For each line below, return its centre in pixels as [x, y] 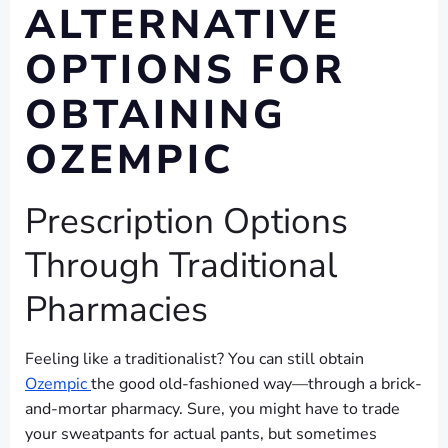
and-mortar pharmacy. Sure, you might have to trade [212, 409]
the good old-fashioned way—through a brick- [256, 384]
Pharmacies [116, 309]
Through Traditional [181, 265]
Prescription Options [186, 221]
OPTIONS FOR [185, 70]
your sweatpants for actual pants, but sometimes [201, 434]
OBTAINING [156, 115]
